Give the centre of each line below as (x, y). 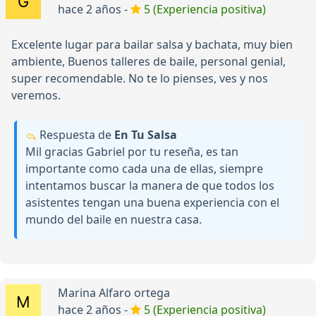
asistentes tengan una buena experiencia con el (152, 203)
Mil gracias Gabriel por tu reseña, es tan (132, 152)
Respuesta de (75, 135)
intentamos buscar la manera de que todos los (150, 186)
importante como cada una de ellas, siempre (144, 169)
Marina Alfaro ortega (114, 293)
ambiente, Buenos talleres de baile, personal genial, (148, 62)
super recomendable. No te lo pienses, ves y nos (140, 79)
